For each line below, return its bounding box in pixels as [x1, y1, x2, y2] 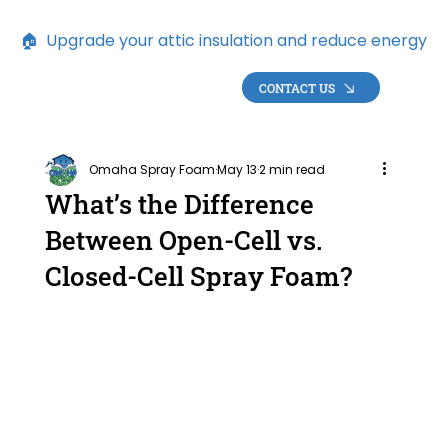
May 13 [216, 161, 257, 179]
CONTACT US [258, 79, 335, 96]
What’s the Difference [44, 187, 314, 222]
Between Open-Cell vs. [44, 223, 322, 258]
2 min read [258, 161, 325, 179]
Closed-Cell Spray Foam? [44, 259, 352, 294]
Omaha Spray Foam [88, 161, 215, 179]
